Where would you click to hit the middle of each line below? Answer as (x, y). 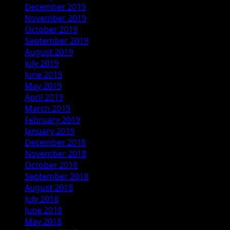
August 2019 (49, 52)
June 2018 (43, 210)
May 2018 (43, 221)
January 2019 (50, 131)
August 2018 (49, 187)
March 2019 (47, 108)
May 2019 (43, 85)
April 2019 (44, 97)
